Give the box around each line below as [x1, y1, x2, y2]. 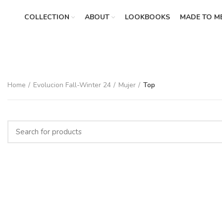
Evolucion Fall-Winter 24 [33, 80, 111, 90]
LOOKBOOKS [124, 12, 170, 22]
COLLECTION [24, 12, 69, 22]
